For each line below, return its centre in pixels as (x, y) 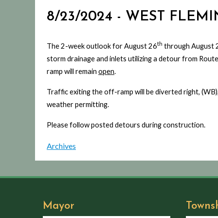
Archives (61, 145)
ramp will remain (73, 71)
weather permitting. (79, 104)
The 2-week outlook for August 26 (102, 46)
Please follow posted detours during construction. (126, 125)
